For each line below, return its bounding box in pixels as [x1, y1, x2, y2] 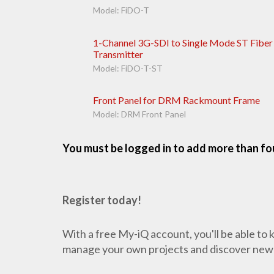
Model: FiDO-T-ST [93, 62, 163, 73]
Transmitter [93, 48, 143, 60]
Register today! [62, 193, 141, 207]
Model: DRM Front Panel [93, 109, 186, 120]
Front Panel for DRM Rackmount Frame [93, 94, 260, 106]
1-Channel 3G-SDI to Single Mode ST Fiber [93, 36, 273, 48]
